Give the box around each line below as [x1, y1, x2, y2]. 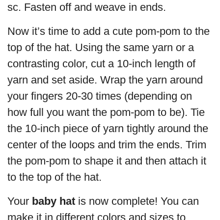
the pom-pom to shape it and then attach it [7, 154, 206, 167]
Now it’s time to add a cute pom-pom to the [7, 25, 210, 37]
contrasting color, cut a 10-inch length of [7, 57, 195, 70]
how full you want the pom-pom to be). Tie [7, 106, 205, 118]
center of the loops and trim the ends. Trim [7, 138, 206, 151]
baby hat [32, 194, 75, 207]
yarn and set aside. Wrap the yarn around [7, 73, 203, 86]
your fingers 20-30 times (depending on [7, 89, 192, 102]
